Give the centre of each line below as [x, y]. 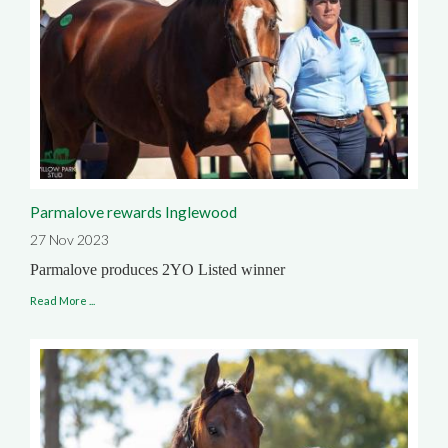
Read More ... [62, 300]
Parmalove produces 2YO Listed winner [157, 269]
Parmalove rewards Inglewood [133, 211]
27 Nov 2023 [69, 239]
